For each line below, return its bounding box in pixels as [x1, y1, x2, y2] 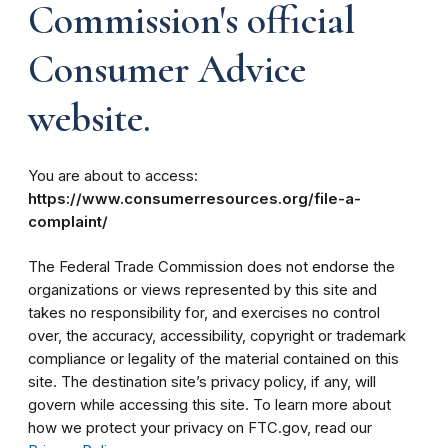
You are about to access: [28, 166, 198, 185]
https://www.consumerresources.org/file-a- [28, 189, 361, 208]
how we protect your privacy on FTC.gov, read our [28, 418, 372, 437]
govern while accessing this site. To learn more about [28, 395, 391, 414]
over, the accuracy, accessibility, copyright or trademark [28, 326, 406, 345]
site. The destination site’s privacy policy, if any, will [28, 372, 376, 391]
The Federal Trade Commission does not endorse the [28, 257, 395, 276]
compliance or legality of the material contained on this [28, 349, 399, 368]
